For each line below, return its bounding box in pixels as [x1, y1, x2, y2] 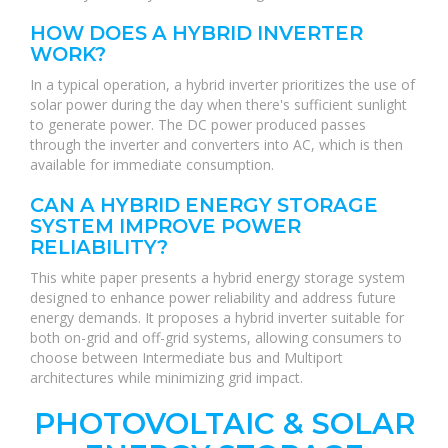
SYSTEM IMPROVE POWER [30, 214, 301, 238]
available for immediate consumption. [30, 155, 274, 174]
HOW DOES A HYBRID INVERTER [30, 21, 363, 45]
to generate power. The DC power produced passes [30, 115, 366, 134]
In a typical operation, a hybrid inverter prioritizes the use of [30, 75, 415, 94]
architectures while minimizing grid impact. [30, 368, 303, 387]
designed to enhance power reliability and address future [30, 288, 396, 307]
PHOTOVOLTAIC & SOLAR [33, 406, 415, 441]
